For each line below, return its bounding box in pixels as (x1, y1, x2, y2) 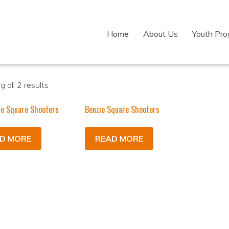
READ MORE (95, 133, 143, 144)
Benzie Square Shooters (84, 103, 159, 116)
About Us (143, 29, 178, 39)
